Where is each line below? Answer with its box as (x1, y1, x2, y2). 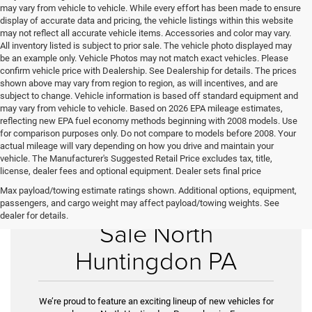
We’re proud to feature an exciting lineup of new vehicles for (38, 295, 274, 306)
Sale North (99, 214, 213, 250)
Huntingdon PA (75, 242, 237, 277)
